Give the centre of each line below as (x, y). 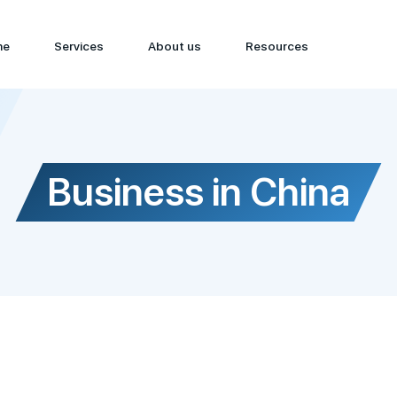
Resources (277, 46)
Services (79, 46)
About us (175, 46)
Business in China (198, 192)
